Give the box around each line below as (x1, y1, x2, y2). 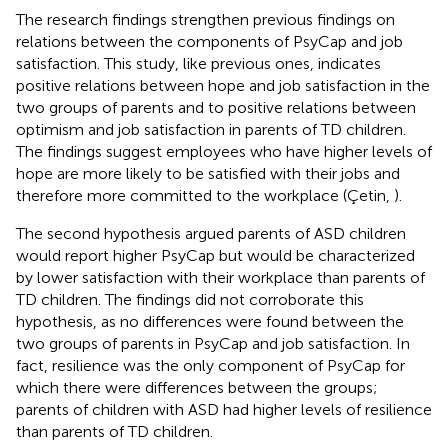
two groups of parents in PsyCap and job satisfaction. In (16, 333, 410, 353)
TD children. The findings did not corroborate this (16, 289, 364, 309)
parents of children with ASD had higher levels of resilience (16, 399, 432, 419)
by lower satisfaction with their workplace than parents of (16, 267, 425, 287)
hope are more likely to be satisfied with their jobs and (16, 163, 400, 183)
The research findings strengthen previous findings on (16, 9, 395, 29)
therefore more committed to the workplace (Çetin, (16, 185, 394, 205)
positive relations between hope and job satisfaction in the (16, 75, 430, 95)
